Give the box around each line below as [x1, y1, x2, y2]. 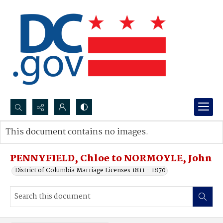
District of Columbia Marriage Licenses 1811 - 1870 [15, 165, 166, 176]
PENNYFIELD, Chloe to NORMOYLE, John [10, 151, 212, 166]
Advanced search [15, 137, 67, 147]
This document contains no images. [5, 125, 148, 139]
